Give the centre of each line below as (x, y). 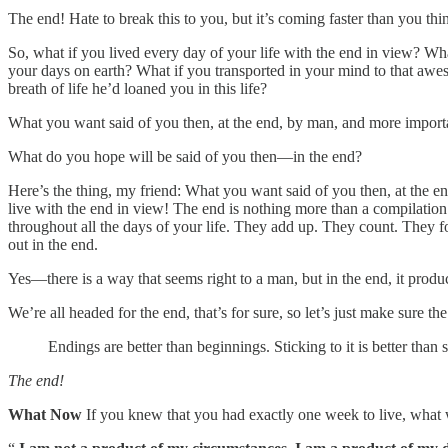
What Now (45, 415)
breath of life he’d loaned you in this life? (137, 89)
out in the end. (53, 245)
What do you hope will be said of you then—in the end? (185, 157)
